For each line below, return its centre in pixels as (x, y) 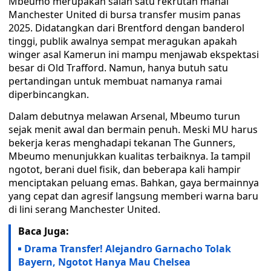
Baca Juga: (44, 231)
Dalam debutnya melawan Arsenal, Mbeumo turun (124, 116)
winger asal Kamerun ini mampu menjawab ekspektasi (134, 54)
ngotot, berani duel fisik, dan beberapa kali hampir (125, 169)
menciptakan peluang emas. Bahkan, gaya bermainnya (134, 183)
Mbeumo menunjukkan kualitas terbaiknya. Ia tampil (129, 156)
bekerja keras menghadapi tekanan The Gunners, (122, 143)
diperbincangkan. (49, 94)
